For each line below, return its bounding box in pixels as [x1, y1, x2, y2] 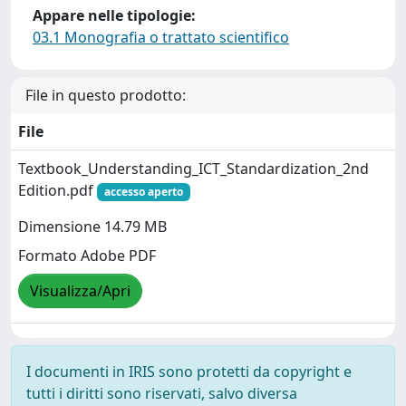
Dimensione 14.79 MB [18, 217, 167, 237]
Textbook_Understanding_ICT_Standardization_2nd [18, 159, 369, 179]
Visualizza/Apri [30, 281, 130, 302]
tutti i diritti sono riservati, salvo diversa [26, 383, 297, 403]
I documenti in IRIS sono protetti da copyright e [26, 362, 352, 382]
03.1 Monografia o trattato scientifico [33, 27, 289, 47]
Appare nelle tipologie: [33, 5, 196, 25]
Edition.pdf [18, 180, 97, 200]
